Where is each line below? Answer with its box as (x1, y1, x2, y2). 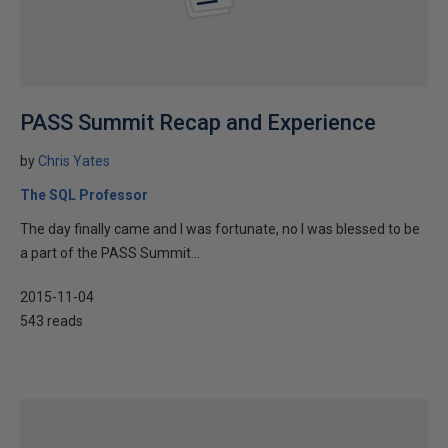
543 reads (20, 313, 83, 329)
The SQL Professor (20, 187, 148, 203)
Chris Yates (38, 153, 110, 169)
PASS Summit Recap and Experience (20, 110, 376, 135)
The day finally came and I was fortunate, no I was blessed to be (20, 221, 420, 237)
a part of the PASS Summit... (20, 245, 200, 261)
